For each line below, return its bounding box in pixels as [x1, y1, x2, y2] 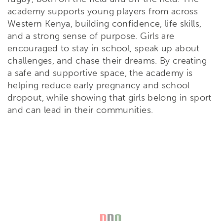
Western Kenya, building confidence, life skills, [7, 18, 202, 30]
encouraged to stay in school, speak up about [7, 43, 200, 54]
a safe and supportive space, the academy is [7, 68, 193, 79]
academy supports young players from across [7, 6, 198, 17]
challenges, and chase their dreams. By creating [7, 55, 207, 67]
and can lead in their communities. [7, 105, 153, 116]
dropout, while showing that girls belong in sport [7, 92, 212, 104]
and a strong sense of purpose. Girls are [7, 31, 175, 42]
